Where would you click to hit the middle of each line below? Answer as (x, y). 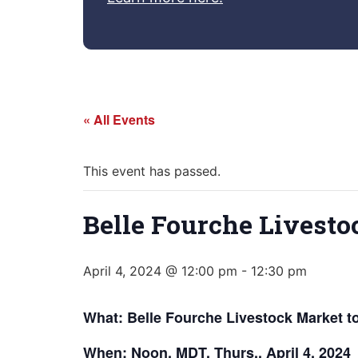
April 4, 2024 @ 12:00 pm (160, 271)
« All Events (119, 120)
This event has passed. (152, 171)
